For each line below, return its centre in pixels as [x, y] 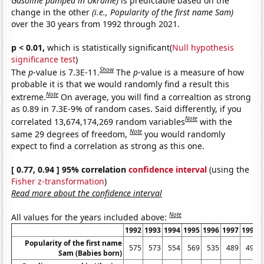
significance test [44, 60]
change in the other [52, 12]
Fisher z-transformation [58, 181]
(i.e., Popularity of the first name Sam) [163, 12]
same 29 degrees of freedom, [71, 134]
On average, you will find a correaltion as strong [156, 97]
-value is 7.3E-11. [67, 72]
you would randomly [185, 134]
